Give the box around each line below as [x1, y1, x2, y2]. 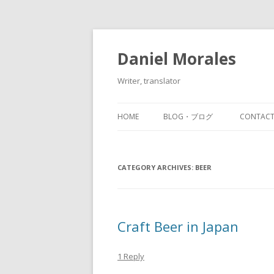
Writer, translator [117, 75, 180, 86]
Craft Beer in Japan [117, 217, 239, 235]
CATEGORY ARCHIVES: [117, 163, 195, 172]
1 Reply [117, 251, 144, 262]
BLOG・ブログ [163, 111, 213, 122]
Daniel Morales [117, 48, 236, 70]
